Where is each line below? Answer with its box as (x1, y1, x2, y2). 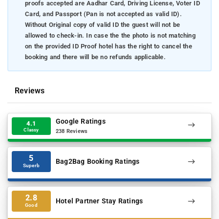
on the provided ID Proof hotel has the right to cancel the (25, 43, 192, 50)
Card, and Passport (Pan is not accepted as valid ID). (25, 10, 182, 18)
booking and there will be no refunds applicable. (25, 53, 166, 61)
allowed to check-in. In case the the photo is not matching (25, 32, 196, 40)
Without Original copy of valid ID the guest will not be (25, 21, 180, 29)
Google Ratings (56, 117, 106, 126)
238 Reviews (56, 128, 88, 135)
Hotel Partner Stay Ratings (56, 197, 143, 205)
